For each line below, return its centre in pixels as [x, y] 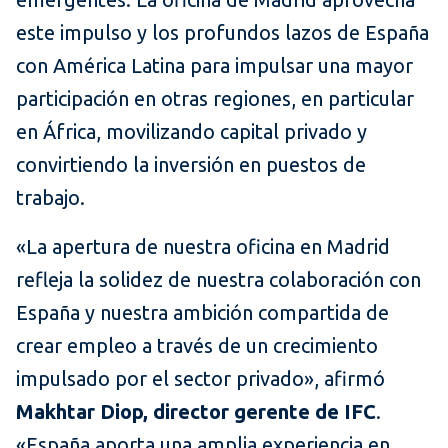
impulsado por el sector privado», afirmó [200, 379]
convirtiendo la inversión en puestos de [191, 165]
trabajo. [50, 198]
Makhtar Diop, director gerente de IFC [196, 412]
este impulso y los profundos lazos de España [222, 33]
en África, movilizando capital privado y [191, 132]
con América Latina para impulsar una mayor [214, 66]
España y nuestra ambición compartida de [202, 313]
